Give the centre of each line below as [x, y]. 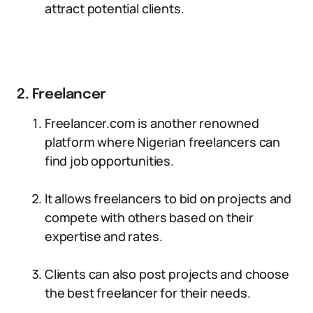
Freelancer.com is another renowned [152, 123]
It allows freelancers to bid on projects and [168, 198]
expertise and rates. [104, 236]
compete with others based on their [149, 217]
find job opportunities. [109, 161]
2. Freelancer [61, 95]
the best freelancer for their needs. [148, 293]
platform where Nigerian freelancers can [162, 142]
